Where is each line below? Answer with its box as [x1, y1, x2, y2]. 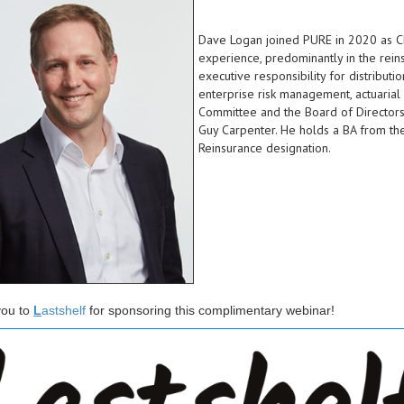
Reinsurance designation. [198, 140, 334, 156]
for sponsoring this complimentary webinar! [89, 303, 335, 317]
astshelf [41, 303, 86, 317]
